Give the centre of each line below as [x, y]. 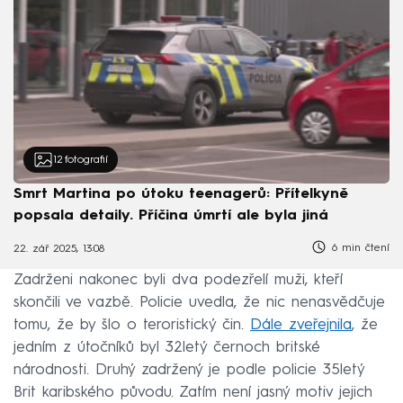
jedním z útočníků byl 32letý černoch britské [167, 347]
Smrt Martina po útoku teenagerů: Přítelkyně [181, 194]
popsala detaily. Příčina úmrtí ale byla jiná [171, 215]
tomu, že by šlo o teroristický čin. [132, 325]
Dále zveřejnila [301, 325]
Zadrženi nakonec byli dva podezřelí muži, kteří [178, 280]
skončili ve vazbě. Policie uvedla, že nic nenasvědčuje [199, 302]
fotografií [86, 160]
